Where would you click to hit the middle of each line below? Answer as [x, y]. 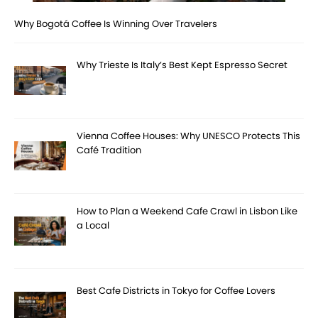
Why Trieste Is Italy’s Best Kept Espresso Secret [182, 65]
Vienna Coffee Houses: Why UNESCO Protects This [189, 136]
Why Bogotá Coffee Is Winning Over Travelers [116, 23]
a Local [93, 225]
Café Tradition [109, 150]
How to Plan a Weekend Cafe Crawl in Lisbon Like [187, 211]
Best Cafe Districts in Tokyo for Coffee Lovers [176, 290]
